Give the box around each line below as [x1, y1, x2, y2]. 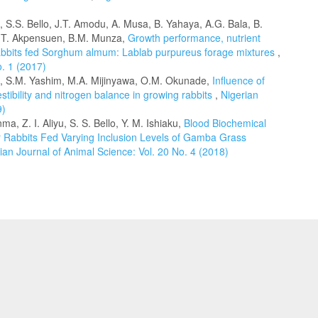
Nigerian [221, 87, 258, 102]
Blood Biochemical [184, 116, 266, 130]
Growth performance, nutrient [128, 31, 261, 45]
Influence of [212, 73, 265, 87]
